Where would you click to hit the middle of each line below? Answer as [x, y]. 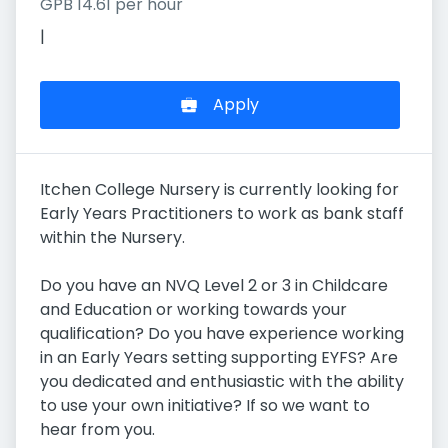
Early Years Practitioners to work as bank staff [222, 214]
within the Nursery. [112, 238]
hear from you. [97, 430]
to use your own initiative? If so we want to [205, 406]
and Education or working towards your [193, 310]
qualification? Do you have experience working [222, 334]
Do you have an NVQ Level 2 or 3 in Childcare [214, 286]
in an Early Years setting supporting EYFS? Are [219, 358]
